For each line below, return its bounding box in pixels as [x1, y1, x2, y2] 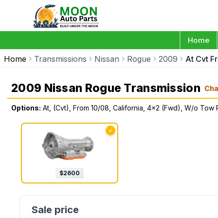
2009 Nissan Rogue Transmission [11, 81, 200, 95]
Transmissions [34, 54, 87, 64]
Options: [11, 104, 41, 112]
